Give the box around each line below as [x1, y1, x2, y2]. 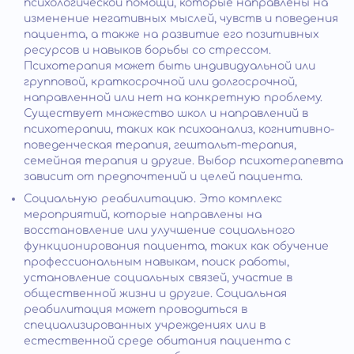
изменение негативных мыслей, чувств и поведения [24, 12, 338, 24]
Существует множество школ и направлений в [24, 107, 308, 119]
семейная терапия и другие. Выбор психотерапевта [24, 154, 343, 167]
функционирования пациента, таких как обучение [24, 239, 329, 252]
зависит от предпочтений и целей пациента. [24, 170, 303, 183]
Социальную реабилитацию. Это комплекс [24, 192, 282, 205]
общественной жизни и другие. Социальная [24, 287, 287, 299]
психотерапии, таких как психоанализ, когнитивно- [24, 122, 334, 135]
